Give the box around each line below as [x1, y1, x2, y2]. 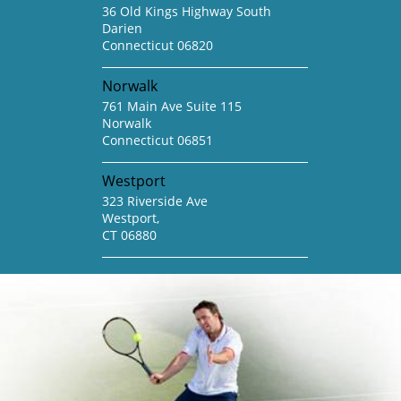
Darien [102, 20, 142, 38]
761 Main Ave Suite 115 [102, 98, 242, 115]
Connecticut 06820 [102, 37, 213, 55]
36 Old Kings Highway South [102, 3, 271, 21]
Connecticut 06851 [102, 132, 213, 149]
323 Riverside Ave [102, 192, 208, 210]
